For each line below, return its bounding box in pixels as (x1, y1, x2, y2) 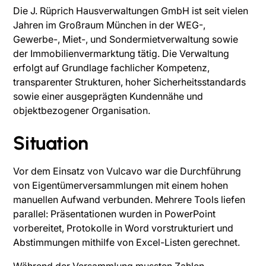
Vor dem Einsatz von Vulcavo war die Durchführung (13, 165, 242, 178)
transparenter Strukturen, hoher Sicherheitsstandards (13, 76, 246, 88)
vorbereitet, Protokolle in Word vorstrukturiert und (13, 222, 234, 235)
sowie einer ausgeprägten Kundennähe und (13, 90, 204, 103)
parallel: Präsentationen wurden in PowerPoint (13, 208, 216, 220)
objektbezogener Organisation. (13, 104, 151, 117)
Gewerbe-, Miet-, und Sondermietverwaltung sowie (13, 33, 239, 46)
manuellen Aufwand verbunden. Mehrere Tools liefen (13, 194, 246, 206)
